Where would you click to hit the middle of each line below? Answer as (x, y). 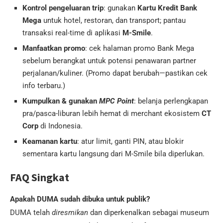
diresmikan (70, 213)
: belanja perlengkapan (171, 101)
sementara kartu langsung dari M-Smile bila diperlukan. (113, 154)
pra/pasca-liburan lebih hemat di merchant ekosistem (112, 114)
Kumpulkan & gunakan (61, 101)
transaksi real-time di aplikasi (72, 33)
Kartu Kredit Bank (167, 8)
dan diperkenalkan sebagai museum (149, 213)
